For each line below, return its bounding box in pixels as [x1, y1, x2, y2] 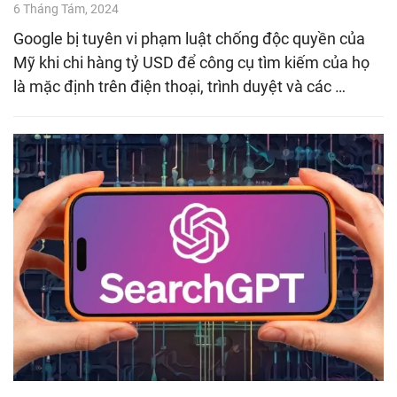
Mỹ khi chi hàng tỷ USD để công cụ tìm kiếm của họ [13, 53, 370, 73]
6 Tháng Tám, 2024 [13, 2, 119, 17]
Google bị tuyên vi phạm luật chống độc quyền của [13, 29, 365, 49]
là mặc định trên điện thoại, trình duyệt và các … [13, 77, 346, 97]
